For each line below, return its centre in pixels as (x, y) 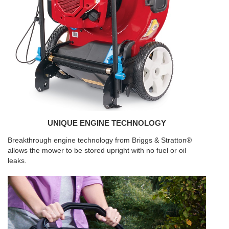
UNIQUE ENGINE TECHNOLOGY (107, 123)
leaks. (17, 160)
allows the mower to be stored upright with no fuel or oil (97, 150)
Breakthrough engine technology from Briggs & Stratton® (100, 140)
